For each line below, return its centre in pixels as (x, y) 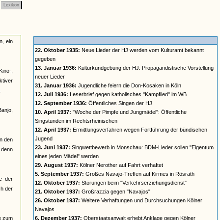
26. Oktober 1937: (57, 200)
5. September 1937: (59, 174)
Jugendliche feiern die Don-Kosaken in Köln (129, 85)
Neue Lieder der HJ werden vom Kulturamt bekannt (142, 50)
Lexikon (11, 5)
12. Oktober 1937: (57, 183)
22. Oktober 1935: (57, 50)
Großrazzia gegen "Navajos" (115, 192)
